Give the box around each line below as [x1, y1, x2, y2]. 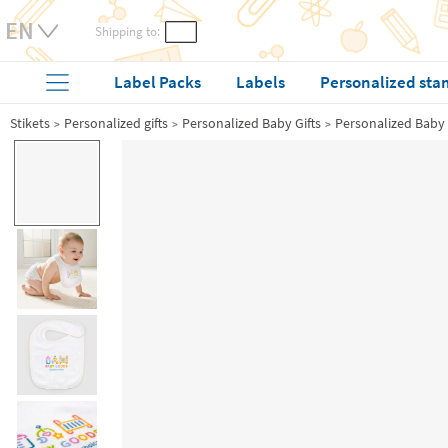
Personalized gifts [64, 114, 168, 132]
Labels [236, 71, 286, 93]
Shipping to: [95, 23, 160, 40]
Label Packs [114, 71, 202, 93]
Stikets [10, 114, 50, 132]
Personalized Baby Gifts [182, 114, 321, 132]
